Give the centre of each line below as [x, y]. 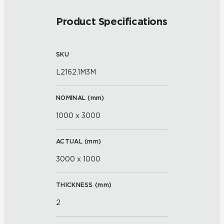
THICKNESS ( [77, 185]
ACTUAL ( [72, 141]
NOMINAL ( [73, 98]
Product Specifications [112, 22]
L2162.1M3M [76, 72]
